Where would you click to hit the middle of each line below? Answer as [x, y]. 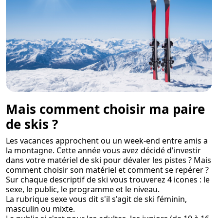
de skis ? [32, 124]
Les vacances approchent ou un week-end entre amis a [107, 141]
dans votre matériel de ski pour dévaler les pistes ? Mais [109, 160]
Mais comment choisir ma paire [105, 109]
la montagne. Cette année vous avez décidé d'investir [103, 151]
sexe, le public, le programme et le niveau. [83, 190]
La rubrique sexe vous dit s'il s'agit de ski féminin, [96, 199]
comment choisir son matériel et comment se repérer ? [107, 170]
